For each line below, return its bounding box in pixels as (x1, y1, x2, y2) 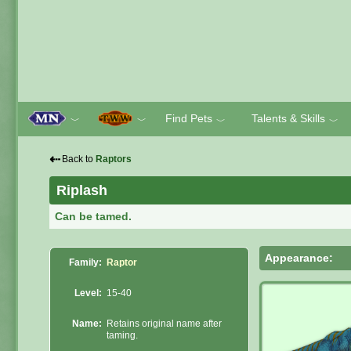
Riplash (56, 183, 107, 198)
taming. (107, 330, 139, 342)
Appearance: (265, 251, 334, 264)
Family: (69, 257, 102, 269)
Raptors (96, 154, 132, 165)
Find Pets (165, 112, 212, 125)
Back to (62, 154, 96, 165)
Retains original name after (107, 318, 223, 330)
